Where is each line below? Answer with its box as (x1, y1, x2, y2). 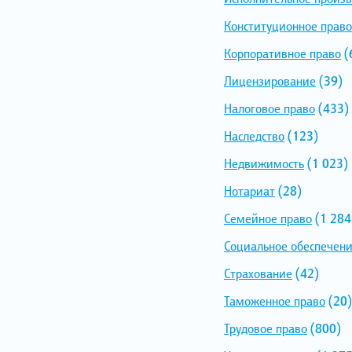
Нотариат (224, 181, 275, 200)
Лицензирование (224, 71, 316, 90)
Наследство (224, 126, 284, 145)
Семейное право (224, 208, 312, 228)
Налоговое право (224, 98, 315, 118)
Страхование (224, 263, 292, 283)
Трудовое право (224, 318, 307, 338)
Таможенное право (224, 291, 325, 310)
